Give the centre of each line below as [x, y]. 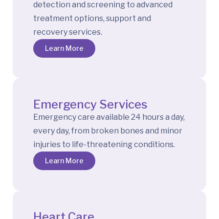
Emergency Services [90, 104]
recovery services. [68, 32]
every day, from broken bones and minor [108, 131]
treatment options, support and [92, 18]
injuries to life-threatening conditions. [104, 144]
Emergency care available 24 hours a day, [109, 117]
